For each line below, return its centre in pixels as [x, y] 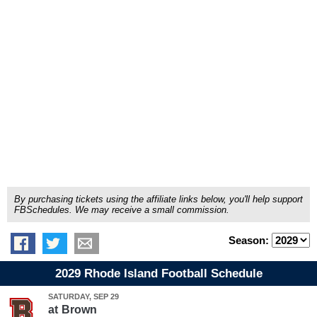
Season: [250, 240]
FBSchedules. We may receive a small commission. [122, 210]
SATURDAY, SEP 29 [83, 296]
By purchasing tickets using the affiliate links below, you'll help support [158, 199]
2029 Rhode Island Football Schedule [158, 273]
